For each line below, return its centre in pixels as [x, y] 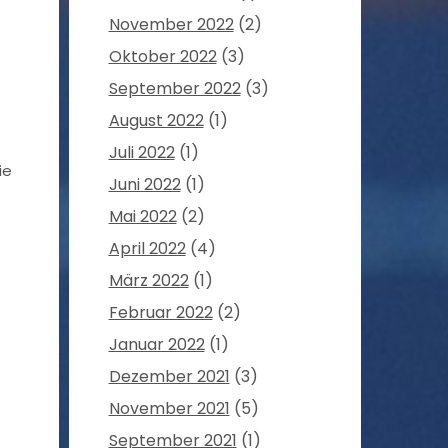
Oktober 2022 [162, 57]
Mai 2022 [142, 217]
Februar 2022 [160, 313]
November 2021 [169, 409]
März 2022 [148, 281]
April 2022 [147, 249]
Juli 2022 [141, 153]
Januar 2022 [156, 345]
